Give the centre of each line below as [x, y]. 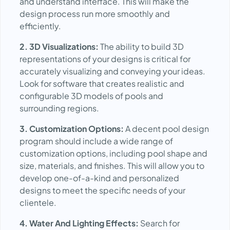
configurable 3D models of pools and [91, 96]
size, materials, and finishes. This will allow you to [112, 166]
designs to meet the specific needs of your [102, 190]
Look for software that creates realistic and [102, 83]
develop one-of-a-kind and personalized [99, 178]
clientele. [38, 203]
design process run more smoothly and [95, 14]
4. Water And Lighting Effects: [80, 223]
